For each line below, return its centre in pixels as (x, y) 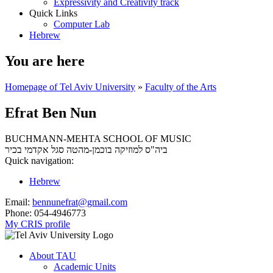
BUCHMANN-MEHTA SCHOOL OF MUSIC (98, 138)
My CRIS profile (37, 224)
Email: (17, 202)
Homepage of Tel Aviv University (70, 87)
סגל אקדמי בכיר (34, 149)
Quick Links (53, 13)
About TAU (53, 255)
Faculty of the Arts (181, 87)
